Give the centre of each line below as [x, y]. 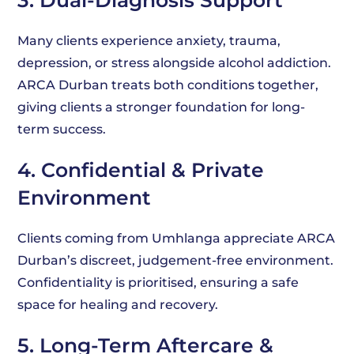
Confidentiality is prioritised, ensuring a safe [158, 282]
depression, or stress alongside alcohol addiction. [175, 63]
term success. [62, 129]
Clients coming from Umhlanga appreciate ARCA [177, 238]
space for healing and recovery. [118, 305]
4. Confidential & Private [141, 170]
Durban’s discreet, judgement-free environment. [176, 260]
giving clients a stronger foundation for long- [162, 107]
